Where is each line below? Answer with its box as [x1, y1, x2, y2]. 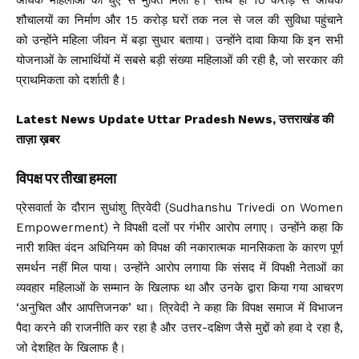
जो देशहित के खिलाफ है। [16, 340, 126, 355]
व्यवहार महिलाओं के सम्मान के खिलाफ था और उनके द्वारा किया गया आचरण [16, 280, 343, 295]
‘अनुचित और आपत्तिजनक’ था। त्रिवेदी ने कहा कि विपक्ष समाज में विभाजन [16, 300, 343, 315]
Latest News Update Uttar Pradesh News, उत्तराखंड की [16, 111, 333, 127]
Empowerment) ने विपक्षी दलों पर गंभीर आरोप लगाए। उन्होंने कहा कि [16, 220, 343, 235]
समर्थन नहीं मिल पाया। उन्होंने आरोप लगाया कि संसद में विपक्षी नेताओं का [16, 260, 343, 275]
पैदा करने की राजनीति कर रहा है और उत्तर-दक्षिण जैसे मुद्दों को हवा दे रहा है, [16, 320, 343, 335]
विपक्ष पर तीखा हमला [16, 169, 116, 188]
